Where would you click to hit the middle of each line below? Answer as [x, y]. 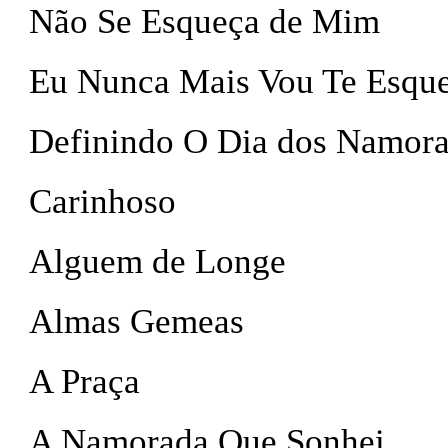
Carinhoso [102, 201]
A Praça [84, 381]
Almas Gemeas [136, 321]
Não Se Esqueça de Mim [204, 21]
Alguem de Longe [157, 261]
